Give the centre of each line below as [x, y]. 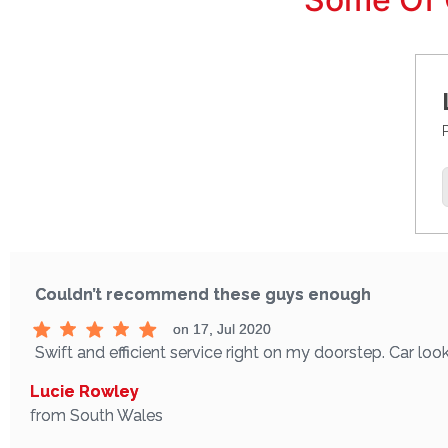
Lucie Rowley [84, 391]
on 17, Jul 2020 [221, 328]
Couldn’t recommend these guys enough [203, 294]
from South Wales [96, 415]
